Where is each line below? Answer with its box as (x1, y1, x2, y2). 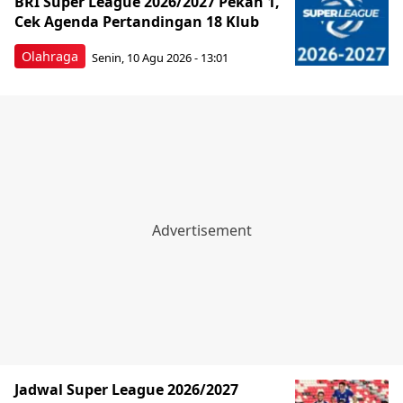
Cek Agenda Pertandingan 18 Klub (14, 12, 259, 31)
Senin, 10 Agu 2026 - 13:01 (92, 49, 228, 66)
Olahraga (22, 48, 78, 65)
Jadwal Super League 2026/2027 (14, 380, 238, 399)
